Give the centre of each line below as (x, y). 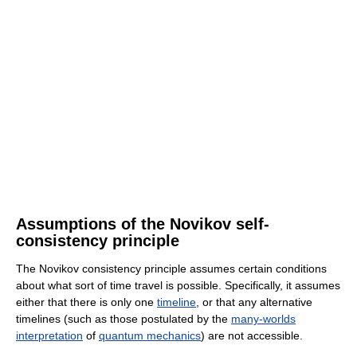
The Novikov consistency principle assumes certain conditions (171, 268)
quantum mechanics (150, 335)
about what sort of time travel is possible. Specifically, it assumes (178, 285)
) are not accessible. (252, 335)
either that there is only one (86, 302)
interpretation (49, 335)
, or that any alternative (254, 302)
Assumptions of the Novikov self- (143, 224)
